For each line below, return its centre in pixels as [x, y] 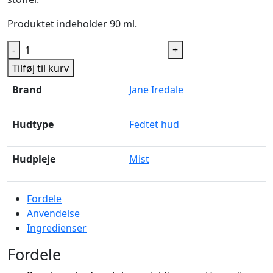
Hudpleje [34, 159]
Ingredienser [57, 228]
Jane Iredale [156, 90]
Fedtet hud [154, 125]
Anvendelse [53, 214]
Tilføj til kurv [41, 69]
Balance [40, 48]
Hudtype [33, 125]
